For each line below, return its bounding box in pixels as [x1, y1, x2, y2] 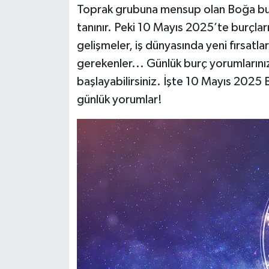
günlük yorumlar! [76, 94, 162, 106]
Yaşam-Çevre [32, 115, 98, 125]
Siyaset [32, 23, 70, 33]
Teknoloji [32, 53, 78, 64]
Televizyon [32, 84, 86, 94]
